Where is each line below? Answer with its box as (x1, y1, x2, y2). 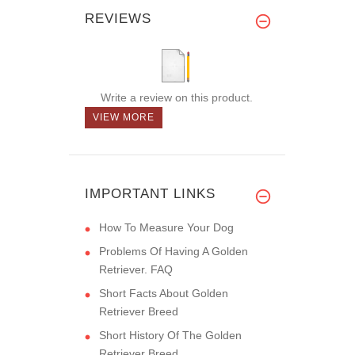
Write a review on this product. (100, 90, 253, 104)
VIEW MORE (93, 111, 155, 123)
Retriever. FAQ (99, 262, 173, 276)
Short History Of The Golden (99, 328, 242, 342)
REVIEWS (85, 10, 151, 26)
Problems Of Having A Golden (99, 244, 248, 258)
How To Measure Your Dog (99, 220, 234, 234)
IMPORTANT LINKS (85, 185, 216, 201)
